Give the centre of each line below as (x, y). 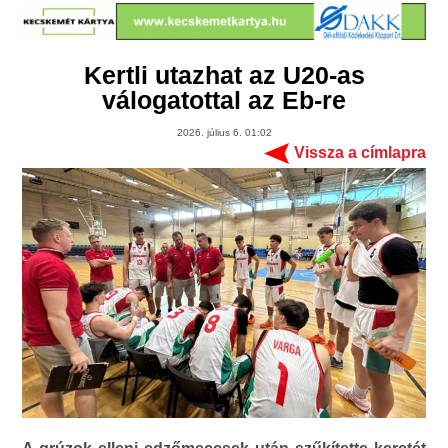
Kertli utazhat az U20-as (224, 75)
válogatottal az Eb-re (224, 100)
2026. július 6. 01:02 (224, 133)
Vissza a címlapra (359, 153)
